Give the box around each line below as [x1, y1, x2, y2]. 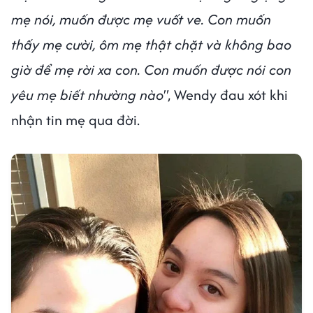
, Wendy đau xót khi [168, 84, 288, 105]
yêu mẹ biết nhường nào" [11, 84, 168, 105]
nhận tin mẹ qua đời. [11, 109, 143, 130]
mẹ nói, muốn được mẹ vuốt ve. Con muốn [11, 8, 271, 29]
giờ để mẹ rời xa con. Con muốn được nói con [11, 59, 291, 80]
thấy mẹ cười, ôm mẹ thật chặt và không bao [11, 34, 291, 54]
